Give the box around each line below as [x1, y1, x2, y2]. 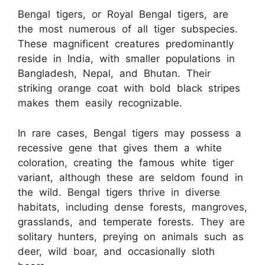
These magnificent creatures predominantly [18, 38, 234, 50]
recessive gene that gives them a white [18, 141, 222, 154]
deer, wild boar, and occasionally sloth [18, 245, 215, 257]
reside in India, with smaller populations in [18, 53, 235, 65]
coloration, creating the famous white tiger [18, 156, 234, 169]
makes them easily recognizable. [18, 97, 182, 109]
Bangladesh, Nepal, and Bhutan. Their [18, 67, 211, 80]
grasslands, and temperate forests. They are [18, 215, 245, 228]
